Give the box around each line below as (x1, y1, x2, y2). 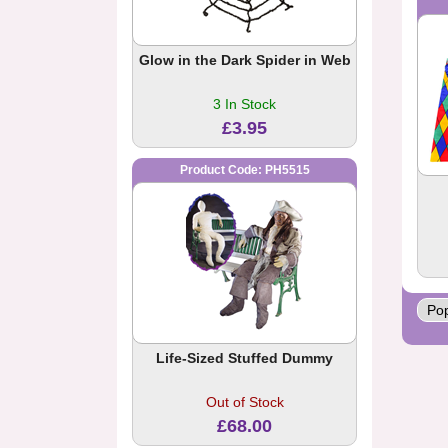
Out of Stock (205, 394, 284, 411)
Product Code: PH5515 (179, 163, 310, 178)
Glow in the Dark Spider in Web (138, 52, 351, 69)
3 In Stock (213, 96, 276, 113)
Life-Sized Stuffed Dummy (156, 350, 333, 367)
